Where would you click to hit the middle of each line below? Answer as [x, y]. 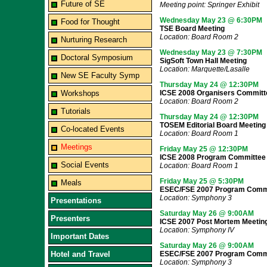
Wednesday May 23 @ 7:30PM [211, 52]
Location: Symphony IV [197, 230]
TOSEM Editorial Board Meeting [212, 125]
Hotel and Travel [80, 254]
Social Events [85, 165]
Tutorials [75, 111]
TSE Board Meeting [192, 29]
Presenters [70, 218]
